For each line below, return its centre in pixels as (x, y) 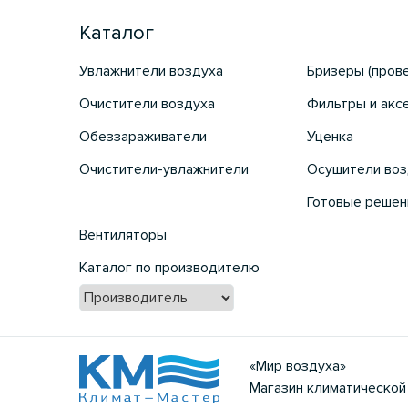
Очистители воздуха (147, 104)
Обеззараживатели (143, 137)
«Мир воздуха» (298, 367)
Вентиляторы (123, 235)
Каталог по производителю (169, 268)
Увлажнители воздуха (151, 71)
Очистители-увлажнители (164, 170)
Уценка (330, 137)
